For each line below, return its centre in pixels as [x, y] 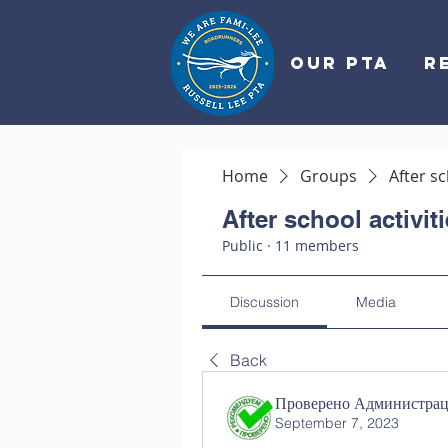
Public [242, 245]
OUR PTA [340, 63]
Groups [328, 176]
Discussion [265, 302]
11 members [317, 245]
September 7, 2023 [337, 423]
